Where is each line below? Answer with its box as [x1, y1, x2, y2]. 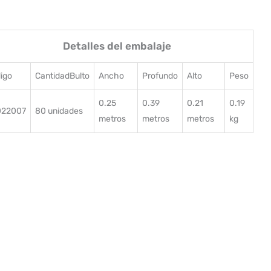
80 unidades [34, 105, 83, 116]
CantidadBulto [34, 70, 90, 81]
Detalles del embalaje [62, 39, 171, 52]
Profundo [142, 70, 178, 81]
